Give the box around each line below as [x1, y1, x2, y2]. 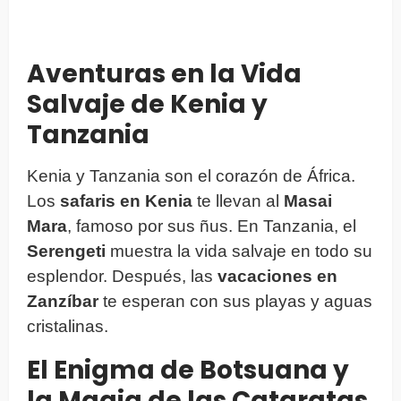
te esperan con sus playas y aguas [98, 291, 372, 311]
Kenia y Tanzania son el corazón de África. [27, 166, 355, 185]
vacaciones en [218, 266, 337, 286]
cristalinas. [27, 316, 108, 336]
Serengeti [27, 241, 106, 260]
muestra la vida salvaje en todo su [106, 241, 372, 260]
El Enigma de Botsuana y [27, 352, 349, 388]
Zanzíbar [27, 291, 98, 311]
